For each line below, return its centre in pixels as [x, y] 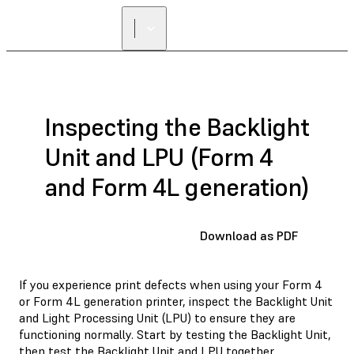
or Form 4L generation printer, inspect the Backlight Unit [176, 301]
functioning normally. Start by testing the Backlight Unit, [175, 334]
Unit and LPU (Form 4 [158, 158]
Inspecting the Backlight [177, 128]
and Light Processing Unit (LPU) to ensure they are [157, 317]
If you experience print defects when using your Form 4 [171, 284]
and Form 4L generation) [176, 188]
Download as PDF [249, 235]
